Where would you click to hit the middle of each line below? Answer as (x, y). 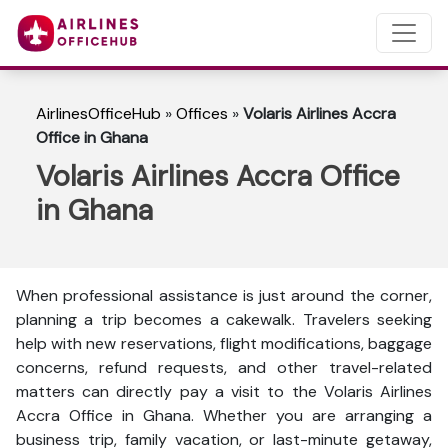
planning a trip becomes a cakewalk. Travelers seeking (224, 319)
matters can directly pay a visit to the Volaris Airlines (224, 391)
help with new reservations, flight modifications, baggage (224, 343)
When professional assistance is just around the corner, (224, 295)
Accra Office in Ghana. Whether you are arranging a (224, 415)
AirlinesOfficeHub (98, 113)
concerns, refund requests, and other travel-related (224, 367)
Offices (202, 113)
